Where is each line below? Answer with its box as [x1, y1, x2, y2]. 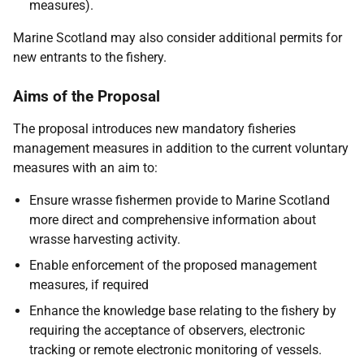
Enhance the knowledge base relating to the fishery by [29, 303, 336, 318]
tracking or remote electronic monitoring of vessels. [29, 342, 322, 357]
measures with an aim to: [13, 160, 158, 175]
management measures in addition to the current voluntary [13, 141, 349, 156]
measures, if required [29, 277, 149, 292]
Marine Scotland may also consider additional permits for [13, 30, 342, 45]
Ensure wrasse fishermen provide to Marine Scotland [29, 193, 330, 208]
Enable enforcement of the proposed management [29, 258, 317, 273]
